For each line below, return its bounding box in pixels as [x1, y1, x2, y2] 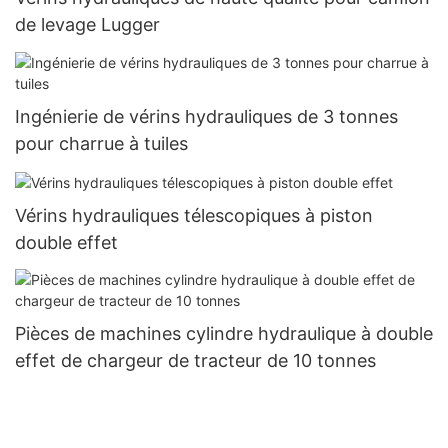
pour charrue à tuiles [15, 132, 188, 154]
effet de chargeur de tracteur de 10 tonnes [15, 350, 376, 372]
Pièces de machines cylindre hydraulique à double [15, 323, 433, 345]
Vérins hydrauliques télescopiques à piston [15, 204, 373, 226]
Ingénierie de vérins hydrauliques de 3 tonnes [15, 105, 398, 127]
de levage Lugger [15, 14, 160, 36]
